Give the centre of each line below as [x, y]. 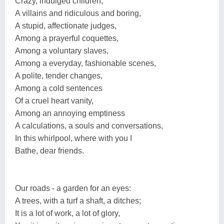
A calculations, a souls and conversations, [89, 125]
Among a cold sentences [59, 88]
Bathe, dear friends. [49, 150]
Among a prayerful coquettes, [67, 38]
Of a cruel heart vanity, [54, 100]
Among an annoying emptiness [70, 113]
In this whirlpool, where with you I [73, 138]
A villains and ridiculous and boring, [78, 13]
